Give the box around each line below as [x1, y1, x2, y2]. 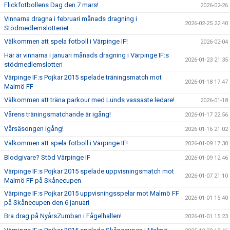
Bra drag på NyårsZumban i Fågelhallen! [4, 212, 122, 220]
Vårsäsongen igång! [4, 125, 64, 132]
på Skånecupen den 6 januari [4, 199, 89, 206]
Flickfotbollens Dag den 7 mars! [4, 1, 99, 9]
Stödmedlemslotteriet [4, 24, 69, 32]
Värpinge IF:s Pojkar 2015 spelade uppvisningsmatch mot [4, 167, 174, 175]
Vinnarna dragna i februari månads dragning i [4, 15, 137, 23]
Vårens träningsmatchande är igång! [4, 110, 111, 118]
